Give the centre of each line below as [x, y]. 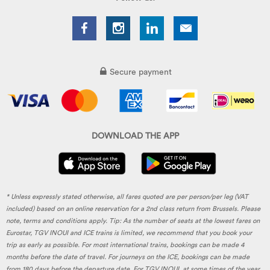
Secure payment [140, 73]
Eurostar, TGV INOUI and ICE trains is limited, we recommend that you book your [129, 233]
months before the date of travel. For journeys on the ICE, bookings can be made [128, 257]
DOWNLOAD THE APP [135, 137]
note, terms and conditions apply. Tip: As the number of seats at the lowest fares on [133, 221]
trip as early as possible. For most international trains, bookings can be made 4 [125, 245]
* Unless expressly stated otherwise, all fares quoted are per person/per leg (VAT [127, 197]
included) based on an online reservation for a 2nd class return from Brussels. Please [133, 209]
